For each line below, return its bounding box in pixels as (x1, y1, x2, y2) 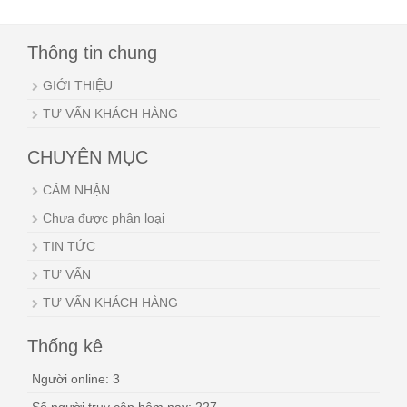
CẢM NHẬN (43, 183, 110, 198)
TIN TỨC (43, 239, 95, 254)
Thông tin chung (27, 43, 157, 64)
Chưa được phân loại (43, 211, 164, 226)
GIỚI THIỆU (43, 78, 113, 94)
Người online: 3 (32, 372, 120, 387)
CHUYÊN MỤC (27, 147, 148, 168)
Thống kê (27, 336, 103, 357)
